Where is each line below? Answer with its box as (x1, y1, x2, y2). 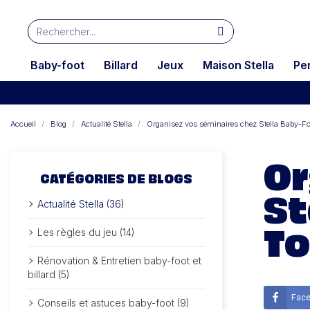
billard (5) (28, 268, 70, 280)
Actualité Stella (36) (37, 198, 125, 210)
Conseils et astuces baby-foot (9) (37, 297, 190, 309)
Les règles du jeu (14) (37, 226, 135, 238)
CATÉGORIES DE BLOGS (40, 169, 192, 186)
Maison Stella (203, 58, 274, 72)
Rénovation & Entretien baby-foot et (37, 255, 201, 266)
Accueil (10, 119, 36, 129)
